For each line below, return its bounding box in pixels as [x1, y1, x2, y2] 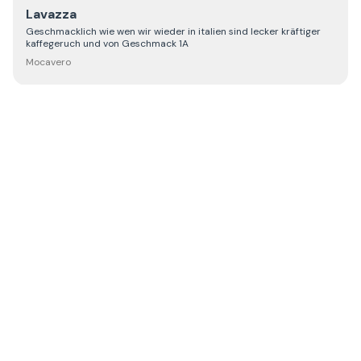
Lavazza [26, 5, 77, 23]
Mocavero [26, 55, 71, 68]
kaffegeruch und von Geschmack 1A [26, 36, 189, 50]
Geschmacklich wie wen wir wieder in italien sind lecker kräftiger [26, 24, 321, 38]
